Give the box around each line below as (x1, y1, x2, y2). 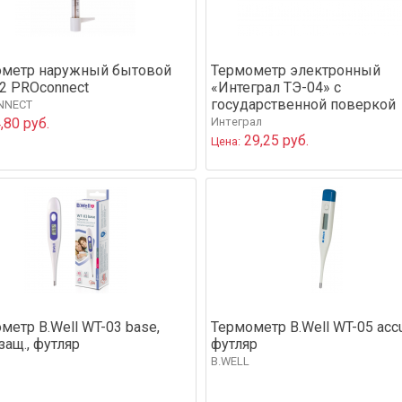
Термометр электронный (211, 61, 380, 79)
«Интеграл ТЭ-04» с (211, 78, 341, 96)
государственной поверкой (211, 95, 396, 113)
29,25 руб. (240, 131, 309, 149)
